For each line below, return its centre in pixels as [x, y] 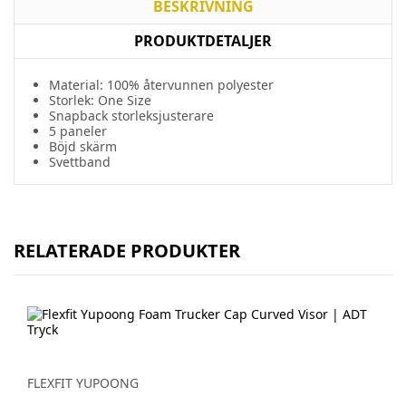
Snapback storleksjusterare [131, 116]
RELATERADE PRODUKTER [127, 251]
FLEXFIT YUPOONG [83, 383]
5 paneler [78, 131]
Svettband [80, 162]
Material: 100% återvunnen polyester [161, 85]
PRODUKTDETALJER [203, 41]
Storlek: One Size [100, 100]
